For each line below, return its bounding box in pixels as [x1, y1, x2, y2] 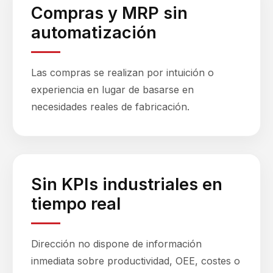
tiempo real [31, 194, 121, 214]
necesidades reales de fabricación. [31, 101, 190, 113]
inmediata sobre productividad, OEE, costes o [31, 255, 240, 267]
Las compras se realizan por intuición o [31, 66, 214, 79]
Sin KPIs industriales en [31, 174, 222, 194]
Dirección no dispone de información [31, 238, 202, 250]
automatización [31, 23, 157, 43]
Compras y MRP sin [31, 3, 188, 23]
